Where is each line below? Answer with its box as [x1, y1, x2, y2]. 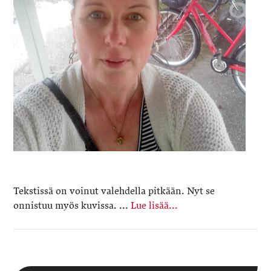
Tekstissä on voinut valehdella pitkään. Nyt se [13, 185, 215, 198]
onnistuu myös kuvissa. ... [13, 200, 131, 212]
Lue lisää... [131, 200, 178, 212]
